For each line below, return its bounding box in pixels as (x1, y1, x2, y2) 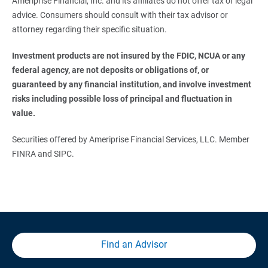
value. (11, 108, 37, 118)
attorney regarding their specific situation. (11, 24, 169, 34)
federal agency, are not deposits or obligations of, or (11, 65, 211, 75)
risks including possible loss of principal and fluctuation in (11, 93, 234, 103)
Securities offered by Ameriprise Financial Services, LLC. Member (11, 134, 249, 144)
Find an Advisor (101, 238, 167, 250)
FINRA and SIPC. (11, 148, 76, 159)
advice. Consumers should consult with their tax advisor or (11, 10, 228, 20)
